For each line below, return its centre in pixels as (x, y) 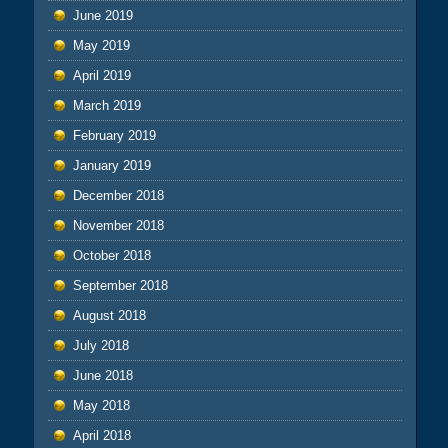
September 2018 (120, 286)
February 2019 (114, 136)
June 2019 (102, 16)
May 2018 (101, 406)
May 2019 (101, 46)
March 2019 (106, 106)
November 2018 (118, 226)
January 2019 (111, 166)
